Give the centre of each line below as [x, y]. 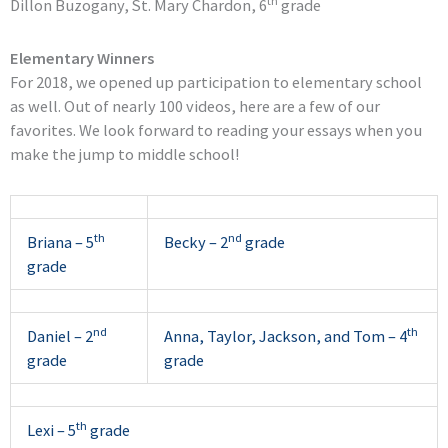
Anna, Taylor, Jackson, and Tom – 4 [286, 335]
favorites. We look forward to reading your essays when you [216, 130]
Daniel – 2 [60, 335]
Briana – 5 [61, 241]
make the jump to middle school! [125, 154]
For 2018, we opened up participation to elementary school [216, 82]
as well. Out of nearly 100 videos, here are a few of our [195, 106]
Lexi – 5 [52, 429]
